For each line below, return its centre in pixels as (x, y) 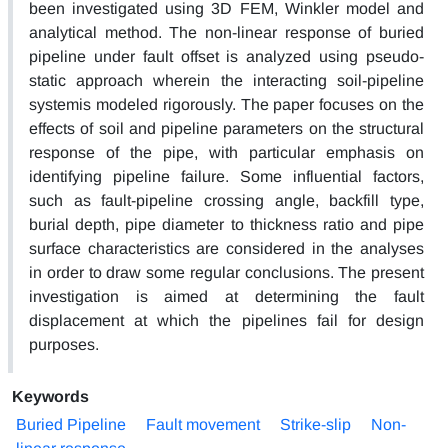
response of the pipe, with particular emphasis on (226, 152)
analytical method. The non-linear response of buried (226, 32)
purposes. (64, 344)
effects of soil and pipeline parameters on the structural (226, 128)
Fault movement (203, 424)
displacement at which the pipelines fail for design (226, 320)
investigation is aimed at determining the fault (226, 296)
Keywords (50, 396)
